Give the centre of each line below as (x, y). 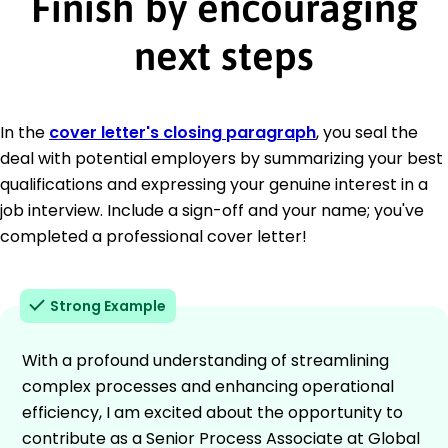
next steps (224, 55)
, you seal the (367, 132)
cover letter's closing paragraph (182, 132)
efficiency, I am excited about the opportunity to (212, 412)
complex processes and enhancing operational (208, 386)
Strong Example (108, 305)
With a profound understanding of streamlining (205, 360)
